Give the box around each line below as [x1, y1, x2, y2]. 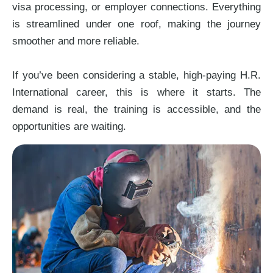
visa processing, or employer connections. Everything [12, 1, 261, 13]
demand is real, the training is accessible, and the [12, 104, 261, 115]
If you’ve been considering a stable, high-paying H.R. [12, 69, 261, 81]
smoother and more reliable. [12, 35, 140, 47]
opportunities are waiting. [12, 121, 126, 132]
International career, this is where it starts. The [12, 87, 261, 98]
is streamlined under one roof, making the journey [12, 18, 261, 30]
